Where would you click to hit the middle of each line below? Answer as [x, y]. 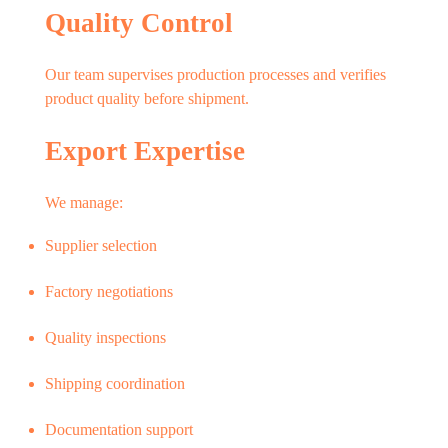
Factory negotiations [109, 292]
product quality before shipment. [147, 99]
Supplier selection [101, 246]
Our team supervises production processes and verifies [215, 75]
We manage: [84, 203]
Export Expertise [145, 151]
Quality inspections [105, 338]
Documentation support [119, 430]
